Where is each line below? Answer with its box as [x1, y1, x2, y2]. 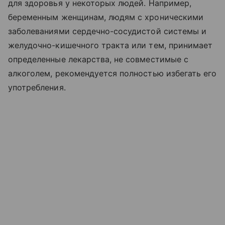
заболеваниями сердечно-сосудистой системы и [8, 26, 207, 37]
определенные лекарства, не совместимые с [8, 54, 188, 65]
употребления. [8, 82, 68, 93]
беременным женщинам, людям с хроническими [8, 12, 203, 23]
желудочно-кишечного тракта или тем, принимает [8, 40, 213, 51]
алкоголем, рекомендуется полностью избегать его [8, 68, 217, 79]
